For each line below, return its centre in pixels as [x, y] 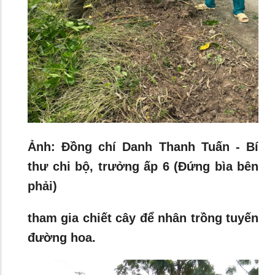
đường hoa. [62, 237]
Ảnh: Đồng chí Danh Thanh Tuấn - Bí [143, 146]
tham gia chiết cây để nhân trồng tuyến [143, 218]
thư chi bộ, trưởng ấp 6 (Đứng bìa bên [143, 166]
